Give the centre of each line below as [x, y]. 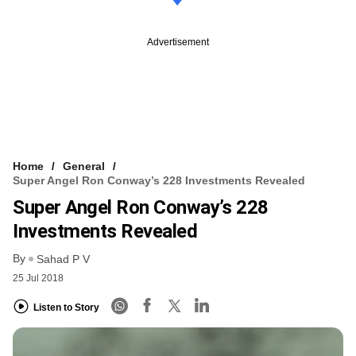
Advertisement [178, 42]
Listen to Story [66, 307]
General [84, 166]
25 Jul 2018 [38, 279]
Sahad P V [63, 259]
